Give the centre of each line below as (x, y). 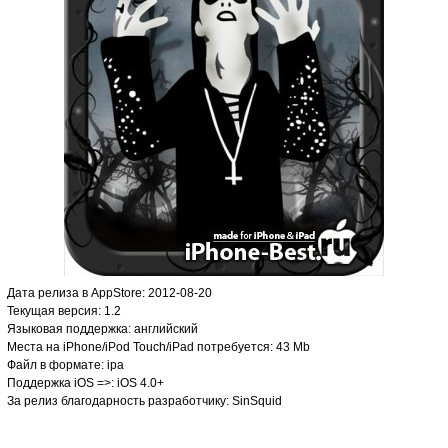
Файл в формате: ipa (65, 365)
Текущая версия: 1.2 (64, 311)
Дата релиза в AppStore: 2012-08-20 (109, 293)
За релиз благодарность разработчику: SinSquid (144, 401)
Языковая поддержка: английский (102, 329)
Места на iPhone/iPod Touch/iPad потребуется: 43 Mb (158, 347)
